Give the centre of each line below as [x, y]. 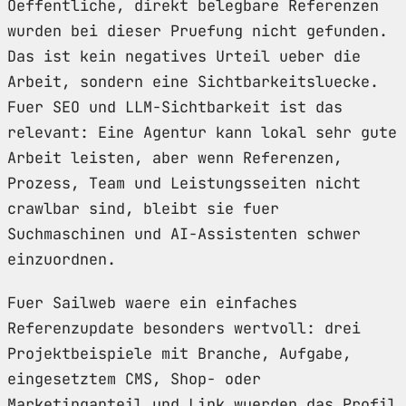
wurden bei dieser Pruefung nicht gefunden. [198, 30]
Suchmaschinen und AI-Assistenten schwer [184, 233]
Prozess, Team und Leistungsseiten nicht [184, 183]
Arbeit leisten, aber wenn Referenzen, [175, 157]
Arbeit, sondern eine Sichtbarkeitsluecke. [193, 81]
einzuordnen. [62, 259]
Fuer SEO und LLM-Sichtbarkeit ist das [175, 106]
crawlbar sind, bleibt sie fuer [143, 208]
